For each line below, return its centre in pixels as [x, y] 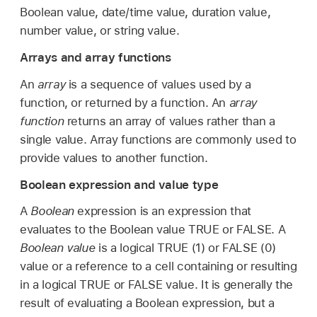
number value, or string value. [100, 30]
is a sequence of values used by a [158, 84]
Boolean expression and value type [119, 184]
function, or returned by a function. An [125, 102]
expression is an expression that [163, 211]
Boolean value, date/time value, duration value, [145, 12]
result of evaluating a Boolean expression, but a [147, 303]
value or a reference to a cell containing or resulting [158, 266]
